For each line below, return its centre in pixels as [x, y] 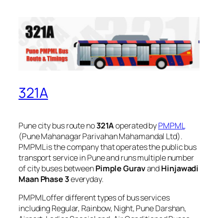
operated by [136, 125]
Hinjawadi [180, 168]
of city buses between [57, 168]
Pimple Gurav [120, 168]
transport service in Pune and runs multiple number [106, 157]
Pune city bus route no [57, 125]
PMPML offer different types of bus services [94, 197]
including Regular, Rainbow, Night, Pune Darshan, [103, 208]
